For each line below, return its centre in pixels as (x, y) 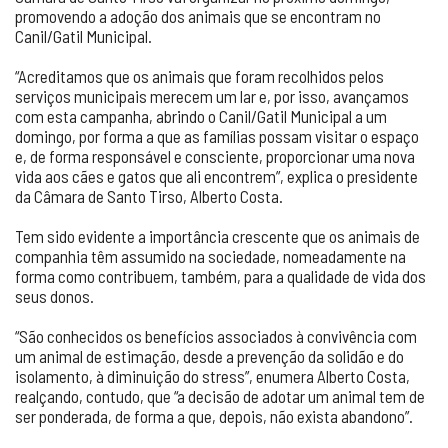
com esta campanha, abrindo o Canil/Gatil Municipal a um (201, 116)
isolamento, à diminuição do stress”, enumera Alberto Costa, (212, 376)
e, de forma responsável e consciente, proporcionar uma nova (215, 156)
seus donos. (54, 296)
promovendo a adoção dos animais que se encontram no (198, 16)
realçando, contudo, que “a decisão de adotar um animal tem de (220, 396)
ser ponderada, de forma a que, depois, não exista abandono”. (214, 416)
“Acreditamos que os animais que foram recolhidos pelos (199, 76)
